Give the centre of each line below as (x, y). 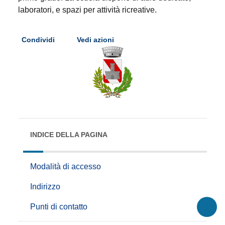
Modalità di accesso (66, 167)
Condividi (39, 40)
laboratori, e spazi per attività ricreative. (87, 10)
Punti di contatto (59, 207)
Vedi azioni (96, 40)
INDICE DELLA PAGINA (69, 135)
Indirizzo (45, 187)
